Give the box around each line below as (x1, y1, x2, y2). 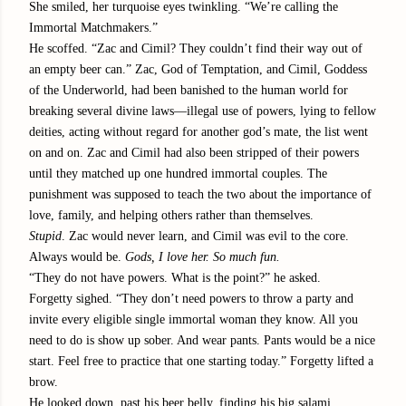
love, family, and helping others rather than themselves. (29, 208, 314, 222)
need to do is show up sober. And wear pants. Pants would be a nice (29, 333, 375, 347)
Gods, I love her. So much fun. (125, 249, 280, 264)
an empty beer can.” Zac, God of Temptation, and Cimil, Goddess (29, 62, 367, 76)
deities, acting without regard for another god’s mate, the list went (29, 124, 368, 139)
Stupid (29, 228, 62, 243)
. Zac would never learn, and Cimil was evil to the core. (62, 228, 349, 243)
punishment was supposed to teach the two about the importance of (29, 187, 372, 201)
